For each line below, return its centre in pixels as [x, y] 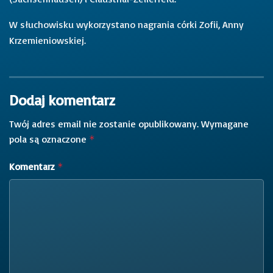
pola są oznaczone [49, 139]
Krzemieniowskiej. [48, 40]
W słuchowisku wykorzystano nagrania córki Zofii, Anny [126, 24]
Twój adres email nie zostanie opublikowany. [104, 123]
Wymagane [225, 123]
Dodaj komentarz [62, 100]
